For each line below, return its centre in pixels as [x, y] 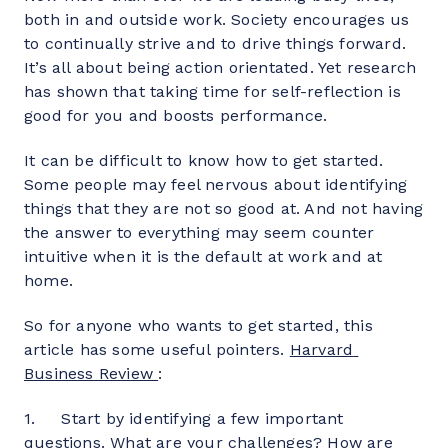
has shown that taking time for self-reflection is [212, 91]
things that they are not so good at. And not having [224, 208]
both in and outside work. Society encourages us [217, 19]
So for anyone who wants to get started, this [198, 325]
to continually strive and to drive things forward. [215, 43]
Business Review [88, 373]
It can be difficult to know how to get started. [204, 160]
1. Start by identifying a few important [184, 418]
